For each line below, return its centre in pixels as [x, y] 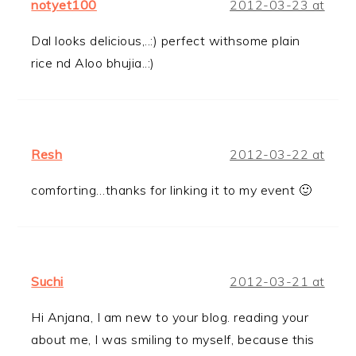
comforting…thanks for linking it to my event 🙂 [172, 190]
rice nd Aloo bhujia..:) [93, 62]
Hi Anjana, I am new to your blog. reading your [170, 317]
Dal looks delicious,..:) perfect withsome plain [166, 40]
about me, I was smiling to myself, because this [173, 339]
